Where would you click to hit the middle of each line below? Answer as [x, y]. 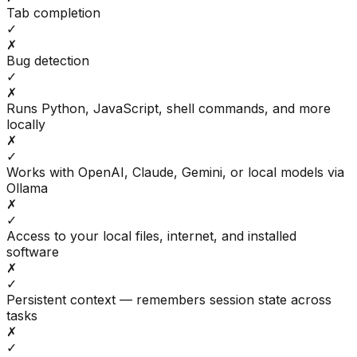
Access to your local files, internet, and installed [151, 236]
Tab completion [53, 13]
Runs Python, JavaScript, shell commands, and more [169, 109]
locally [26, 125]
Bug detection [48, 61]
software [33, 252]
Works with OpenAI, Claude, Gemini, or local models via [175, 173]
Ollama [27, 188]
